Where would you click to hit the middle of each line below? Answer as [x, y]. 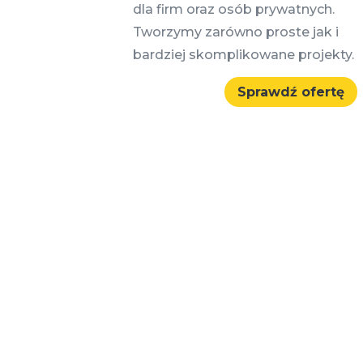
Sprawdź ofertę [291, 92]
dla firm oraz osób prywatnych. [234, 10]
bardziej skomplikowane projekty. [244, 55]
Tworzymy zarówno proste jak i [236, 32]
